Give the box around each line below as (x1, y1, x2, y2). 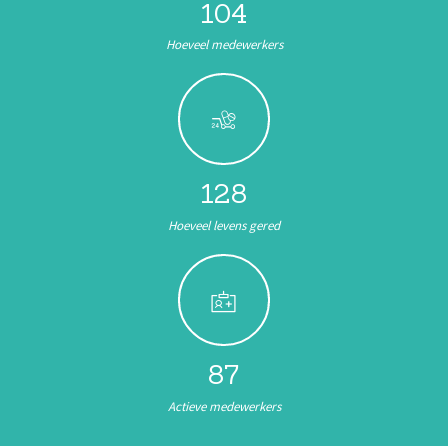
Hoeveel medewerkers (165, 36, 283, 54)
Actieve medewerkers (167, 397, 281, 415)
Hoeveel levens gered (168, 217, 280, 235)
